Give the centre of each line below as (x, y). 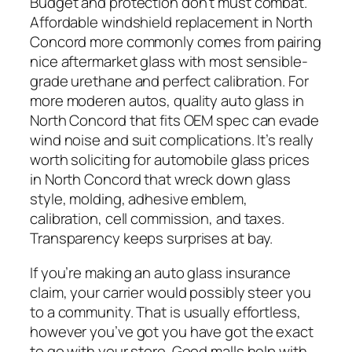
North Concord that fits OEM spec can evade (174, 121)
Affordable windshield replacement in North (171, 22)
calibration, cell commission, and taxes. (157, 219)
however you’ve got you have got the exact (172, 331)
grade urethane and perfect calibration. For (169, 81)
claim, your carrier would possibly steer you (170, 292)
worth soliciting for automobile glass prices (170, 160)
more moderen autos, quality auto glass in (167, 101)
